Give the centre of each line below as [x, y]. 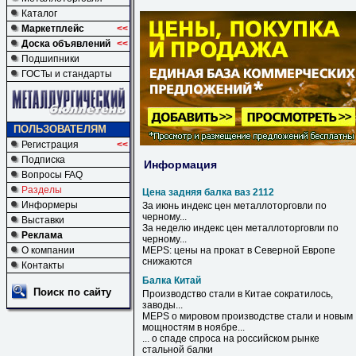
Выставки [43, 220]
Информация [180, 164]
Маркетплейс [53, 29]
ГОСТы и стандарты [67, 74]
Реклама [42, 235]
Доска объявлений [66, 44]
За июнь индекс [178, 206]
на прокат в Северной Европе [267, 250]
